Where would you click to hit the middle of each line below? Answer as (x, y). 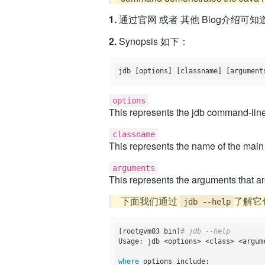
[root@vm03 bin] (150, 232)
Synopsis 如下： (153, 41)
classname (133, 135)
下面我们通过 (151, 201)
